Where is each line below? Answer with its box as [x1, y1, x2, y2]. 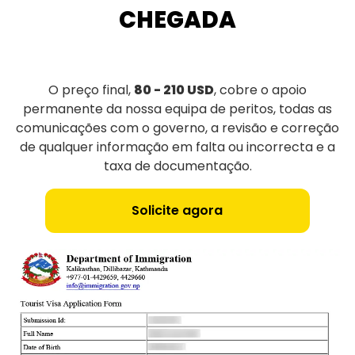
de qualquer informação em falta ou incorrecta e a [20, 138, 335, 157]
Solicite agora [132, 201, 223, 220]
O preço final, [48, 81, 134, 100]
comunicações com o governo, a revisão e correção [16, 119, 339, 138]
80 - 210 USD [134, 81, 214, 100]
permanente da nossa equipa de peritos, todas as [23, 100, 332, 119]
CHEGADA [119, 4, 236, 36]
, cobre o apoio [214, 81, 307, 100]
